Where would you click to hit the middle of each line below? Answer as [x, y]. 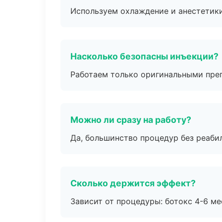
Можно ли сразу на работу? [131, 120]
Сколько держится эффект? [133, 183]
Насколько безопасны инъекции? [144, 56]
